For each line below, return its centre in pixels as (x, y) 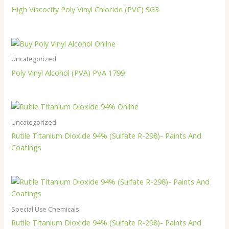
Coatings (27, 147)
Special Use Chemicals (45, 209)
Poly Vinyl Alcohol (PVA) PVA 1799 (68, 72)
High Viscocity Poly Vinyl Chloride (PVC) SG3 (85, 9)
